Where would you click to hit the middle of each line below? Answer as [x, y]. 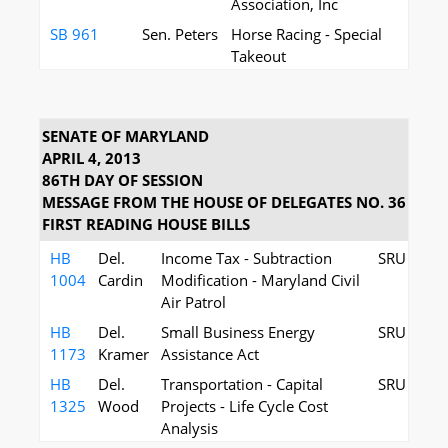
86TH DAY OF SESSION [122, 180]
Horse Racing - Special [306, 34]
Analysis [189, 428]
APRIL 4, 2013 [91, 158]
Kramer [123, 354]
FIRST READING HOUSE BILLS [146, 224]
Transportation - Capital [242, 384]
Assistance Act [210, 354]
